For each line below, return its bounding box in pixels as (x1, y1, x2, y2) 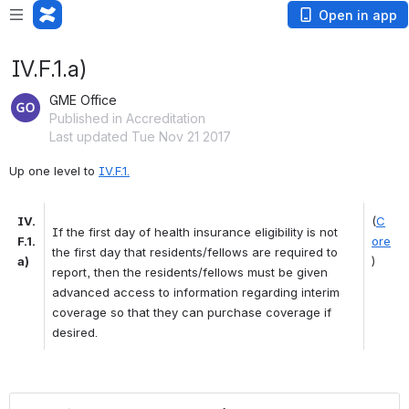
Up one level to (9, 163, 99, 178)
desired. (52, 325, 101, 340)
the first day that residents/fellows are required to (52, 245, 338, 259)
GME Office (49, 92, 117, 108)
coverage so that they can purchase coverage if (52, 305, 331, 320)
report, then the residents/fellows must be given (52, 265, 328, 279)
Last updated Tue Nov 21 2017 (49, 129, 231, 144)
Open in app (319, 7, 397, 23)
